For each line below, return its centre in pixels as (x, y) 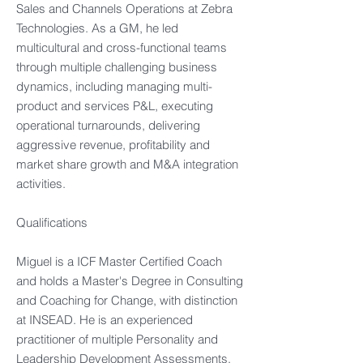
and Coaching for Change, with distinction (127, 300)
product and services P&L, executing (115, 106)
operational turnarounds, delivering (108, 125)
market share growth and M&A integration (127, 164)
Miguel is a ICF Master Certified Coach (119, 261)
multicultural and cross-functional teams (122, 47)
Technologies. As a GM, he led (97, 28)
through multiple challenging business (117, 67)
